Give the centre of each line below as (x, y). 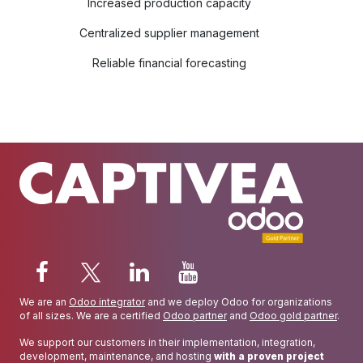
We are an (44, 302)
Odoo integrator (107, 302)
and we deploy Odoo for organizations (239, 302)
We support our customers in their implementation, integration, (167, 343)
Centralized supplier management (169, 33)
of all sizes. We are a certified (91, 316)
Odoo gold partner (293, 316)
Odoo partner (195, 316)
